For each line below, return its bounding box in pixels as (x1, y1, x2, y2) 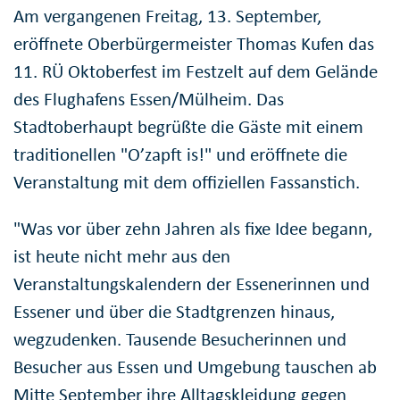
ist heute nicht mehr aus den (13, 244, 230, 268)
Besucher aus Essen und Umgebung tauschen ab (13, 354, 377, 379)
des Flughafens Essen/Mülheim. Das (13, 87, 284, 111)
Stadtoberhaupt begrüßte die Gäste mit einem (13, 114, 363, 138)
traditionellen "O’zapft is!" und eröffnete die (13, 142, 347, 166)
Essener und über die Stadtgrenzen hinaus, (13, 299, 335, 323)
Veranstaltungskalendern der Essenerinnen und (13, 271, 370, 296)
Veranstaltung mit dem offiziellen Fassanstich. (13, 170, 360, 194)
